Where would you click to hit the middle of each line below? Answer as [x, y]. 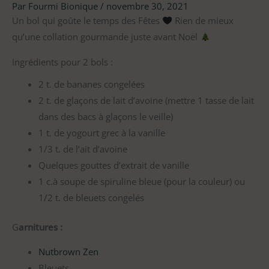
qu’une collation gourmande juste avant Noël [106, 37]
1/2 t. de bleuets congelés [91, 197]
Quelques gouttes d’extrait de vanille [113, 165]
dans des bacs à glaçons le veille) [105, 116]
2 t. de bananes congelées [91, 84]
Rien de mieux [203, 20]
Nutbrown [59, 252]
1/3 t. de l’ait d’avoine [83, 149]
